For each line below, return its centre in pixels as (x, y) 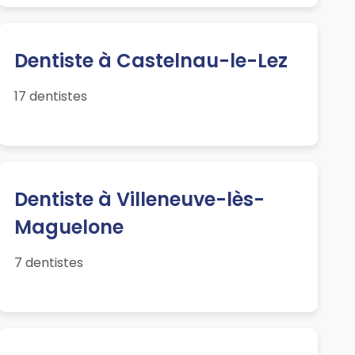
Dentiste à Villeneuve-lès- (139, 200)
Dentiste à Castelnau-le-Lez (151, 61)
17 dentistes (50, 97)
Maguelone (69, 227)
